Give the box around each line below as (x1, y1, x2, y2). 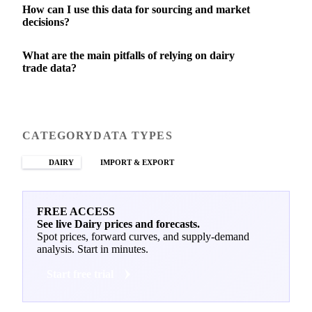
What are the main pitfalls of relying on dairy (22, 49, 235, 61)
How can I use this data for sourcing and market (22, 3, 250, 15)
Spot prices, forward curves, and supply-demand (37, 230, 249, 242)
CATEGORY (22, 129, 94, 141)
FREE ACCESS (37, 205, 115, 217)
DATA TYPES (93, 129, 173, 141)
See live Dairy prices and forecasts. (37, 217, 200, 230)
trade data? (22, 61, 77, 74)
